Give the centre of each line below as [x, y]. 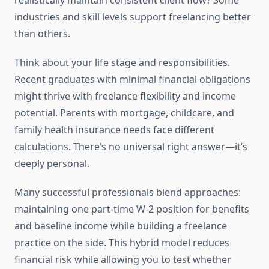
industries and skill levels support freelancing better [133, 17]
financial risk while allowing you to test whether [123, 260]
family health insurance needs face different [114, 130]
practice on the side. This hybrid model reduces [122, 243]
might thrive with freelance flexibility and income [125, 96]
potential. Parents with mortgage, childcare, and [124, 113]
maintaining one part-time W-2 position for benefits [132, 209]
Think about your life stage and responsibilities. [122, 63]
